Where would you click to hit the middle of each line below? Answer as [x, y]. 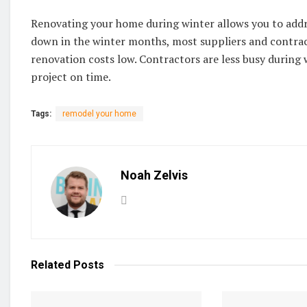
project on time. [73, 77]
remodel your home [99, 114]
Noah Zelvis [154, 175]
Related [51, 265]
